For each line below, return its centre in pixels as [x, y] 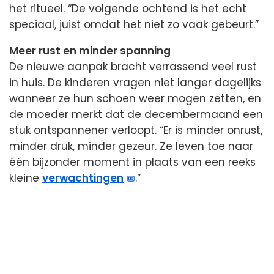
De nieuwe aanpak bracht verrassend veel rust [133, 66]
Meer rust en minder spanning [90, 50]
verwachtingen [83, 178]
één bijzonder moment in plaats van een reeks [132, 162]
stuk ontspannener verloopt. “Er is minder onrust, [136, 130]
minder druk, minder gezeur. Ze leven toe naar [131, 146]
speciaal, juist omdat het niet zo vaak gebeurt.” [134, 24]
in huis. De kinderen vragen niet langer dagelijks [135, 82]
